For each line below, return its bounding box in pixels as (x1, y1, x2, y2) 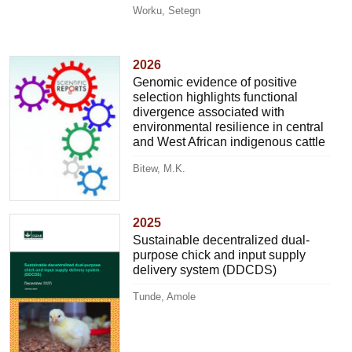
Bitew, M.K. (133, 163, 186, 174)
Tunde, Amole (133, 291, 196, 303)
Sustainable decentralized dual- (133, 233, 310, 247)
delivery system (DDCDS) (133, 263, 277, 277)
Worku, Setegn (133, 5, 201, 16)
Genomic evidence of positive (133, 75, 298, 89)
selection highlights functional (133, 90, 299, 104)
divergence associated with (133, 105, 285, 119)
